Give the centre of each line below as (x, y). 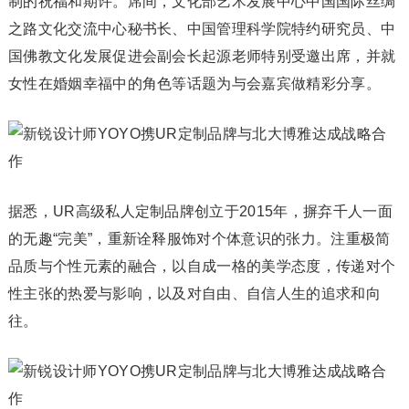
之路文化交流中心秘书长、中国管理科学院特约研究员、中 (202, 29)
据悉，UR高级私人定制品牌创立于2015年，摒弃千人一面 (200, 211)
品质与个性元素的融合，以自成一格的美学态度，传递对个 (202, 266)
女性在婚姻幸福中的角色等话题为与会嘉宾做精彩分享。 (194, 84)
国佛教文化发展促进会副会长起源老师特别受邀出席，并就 (202, 56)
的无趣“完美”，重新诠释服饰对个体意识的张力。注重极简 (199, 239)
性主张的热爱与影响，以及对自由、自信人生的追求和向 (194, 294)
